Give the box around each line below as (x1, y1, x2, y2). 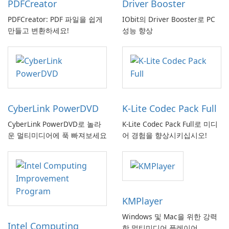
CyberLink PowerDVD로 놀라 (8, 119, 101, 129)
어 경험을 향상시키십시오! (122, 130, 207, 141)
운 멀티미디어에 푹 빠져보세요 (8, 130, 107, 141)
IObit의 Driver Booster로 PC (122, 14, 215, 25)
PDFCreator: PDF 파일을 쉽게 (8, 14, 103, 25)
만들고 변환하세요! (8, 26, 69, 36)
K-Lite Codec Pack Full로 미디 (122, 119, 218, 129)
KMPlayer (122, 195, 163, 208)
